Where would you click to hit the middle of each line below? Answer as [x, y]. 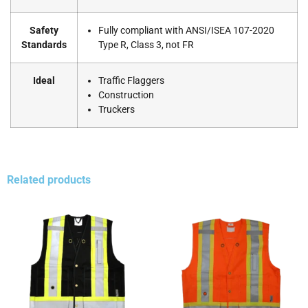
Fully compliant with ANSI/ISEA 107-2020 [186, 31]
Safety [44, 31]
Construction [126, 96]
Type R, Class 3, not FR [146, 45]
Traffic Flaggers [131, 81]
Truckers [117, 110]
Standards [44, 45]
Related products [49, 180]
